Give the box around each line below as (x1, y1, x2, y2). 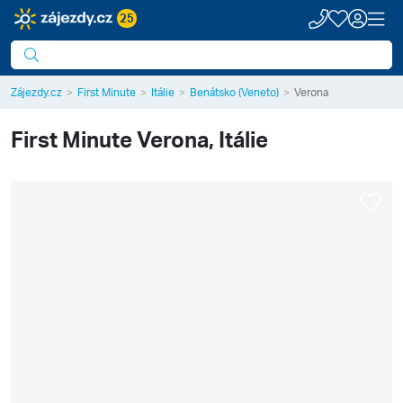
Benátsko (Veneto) (190, 85, 279, 99)
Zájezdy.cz (11, 85, 62, 99)
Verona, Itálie (137, 125, 268, 153)
